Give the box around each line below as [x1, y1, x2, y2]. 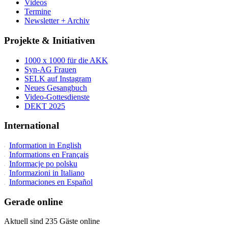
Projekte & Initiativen [4, 35, 95, 46]
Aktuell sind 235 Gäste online [4, 217, 100, 226]
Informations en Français [9, 150, 89, 159]
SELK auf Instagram [24, 74, 91, 83]
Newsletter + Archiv [24, 16, 90, 25]
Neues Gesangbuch [24, 83, 87, 92]
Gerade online [4, 196, 63, 207]
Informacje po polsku [9, 159, 77, 168]
